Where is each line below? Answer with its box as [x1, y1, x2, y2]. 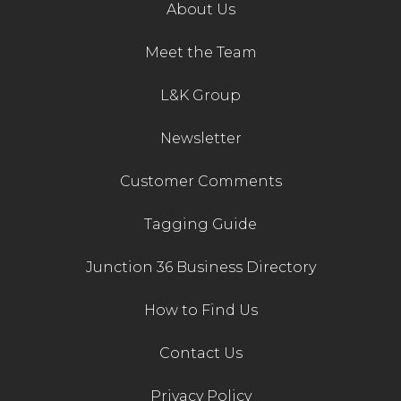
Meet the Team [144, 44, 257, 62]
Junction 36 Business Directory [85, 259, 316, 277]
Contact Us [158, 345, 243, 363]
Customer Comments [119, 173, 282, 191]
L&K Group [160, 87, 241, 105]
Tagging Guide [144, 216, 257, 234]
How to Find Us [143, 302, 258, 320]
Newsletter [159, 130, 242, 148]
